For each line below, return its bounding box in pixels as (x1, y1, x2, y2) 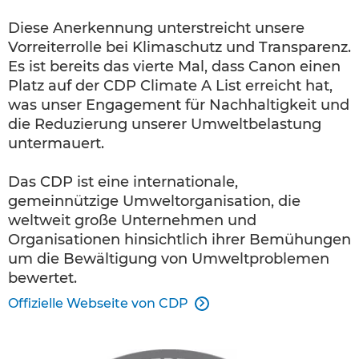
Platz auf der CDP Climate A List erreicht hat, (8, 76, 333, 95)
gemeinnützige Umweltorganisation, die (8, 192, 301, 210)
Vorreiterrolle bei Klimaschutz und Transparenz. (8, 38, 351, 56)
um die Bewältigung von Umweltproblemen (8, 249, 329, 268)
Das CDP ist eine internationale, (8, 172, 238, 191)
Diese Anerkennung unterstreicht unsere (8, 18, 305, 37)
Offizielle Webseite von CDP (8, 295, 188, 311)
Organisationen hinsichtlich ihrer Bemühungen (8, 230, 351, 248)
